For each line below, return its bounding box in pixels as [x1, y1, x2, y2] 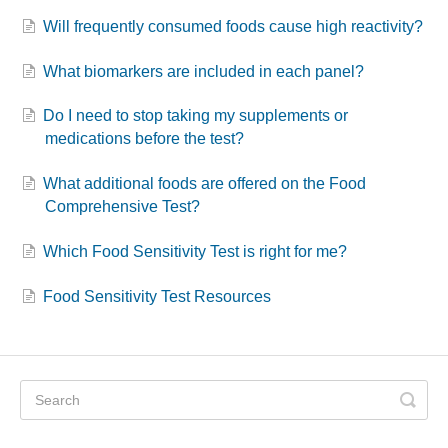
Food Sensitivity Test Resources [43, 287, 271, 305]
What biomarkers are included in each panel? [43, 62, 364, 80]
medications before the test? [45, 130, 244, 148]
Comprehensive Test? [45, 198, 200, 216]
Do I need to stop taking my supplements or [43, 107, 348, 125]
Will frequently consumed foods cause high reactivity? [43, 17, 423, 35]
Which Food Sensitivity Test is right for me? [43, 242, 347, 260]
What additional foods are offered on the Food [43, 175, 366, 193]
